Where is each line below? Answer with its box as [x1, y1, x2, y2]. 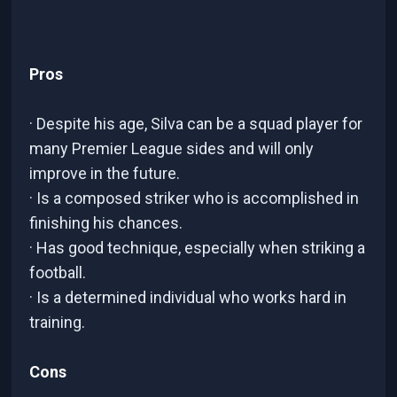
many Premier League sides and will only [29, 138, 315, 158]
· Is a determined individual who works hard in [29, 287, 347, 307]
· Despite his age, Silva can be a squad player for [29, 113, 363, 133]
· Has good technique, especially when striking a [29, 237, 366, 257]
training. [29, 312, 86, 331]
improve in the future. [29, 163, 181, 183]
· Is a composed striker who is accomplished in [29, 188, 360, 207]
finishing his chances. [29, 213, 183, 232]
